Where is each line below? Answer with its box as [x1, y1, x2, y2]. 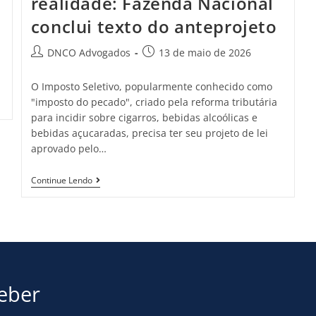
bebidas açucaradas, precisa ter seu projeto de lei [30, 126, 268, 140]
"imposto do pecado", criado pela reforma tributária [30, 95, 277, 109]
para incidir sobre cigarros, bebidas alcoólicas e [30, 110, 257, 124]
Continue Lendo [30, 174, 92, 186]
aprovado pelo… [30, 141, 107, 155]
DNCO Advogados [47, 45, 130, 59]
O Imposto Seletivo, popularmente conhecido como [30, 79, 272, 93]
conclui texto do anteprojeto [30, 14, 277, 38]
